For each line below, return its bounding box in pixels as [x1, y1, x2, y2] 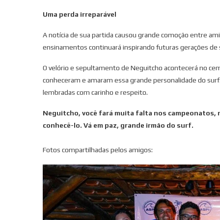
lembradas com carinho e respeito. [43, 88, 148, 96]
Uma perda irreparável [43, 10, 116, 18]
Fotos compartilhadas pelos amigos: [43, 145, 153, 154]
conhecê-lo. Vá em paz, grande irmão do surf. [43, 121, 193, 129]
